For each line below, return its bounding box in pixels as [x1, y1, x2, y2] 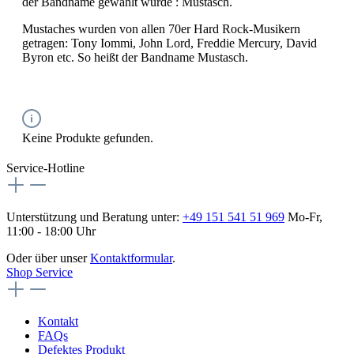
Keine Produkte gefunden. [22, 131, 153, 145]
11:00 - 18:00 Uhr [6, 224, 96, 238]
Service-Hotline [6, 161, 85, 175]
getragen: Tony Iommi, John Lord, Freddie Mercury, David [22, 36, 317, 50]
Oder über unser [6, 251, 90, 265]
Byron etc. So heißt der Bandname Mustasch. [22, 51, 248, 64]
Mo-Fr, [284, 210, 322, 224]
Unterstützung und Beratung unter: [6, 210, 183, 224]
